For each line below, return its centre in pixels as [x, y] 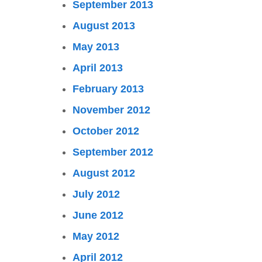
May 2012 [96, 236]
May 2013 [96, 47]
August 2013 [104, 26]
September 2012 [113, 152]
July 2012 [96, 194]
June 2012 [98, 215]
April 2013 [98, 68]
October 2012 [106, 131]
